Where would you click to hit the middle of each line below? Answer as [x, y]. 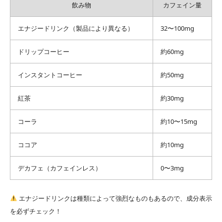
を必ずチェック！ [36, 211]
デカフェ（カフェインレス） [60, 168]
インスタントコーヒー [50, 75]
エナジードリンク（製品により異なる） [76, 28]
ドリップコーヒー [44, 51]
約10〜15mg [179, 121]
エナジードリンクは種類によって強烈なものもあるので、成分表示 [114, 198]
